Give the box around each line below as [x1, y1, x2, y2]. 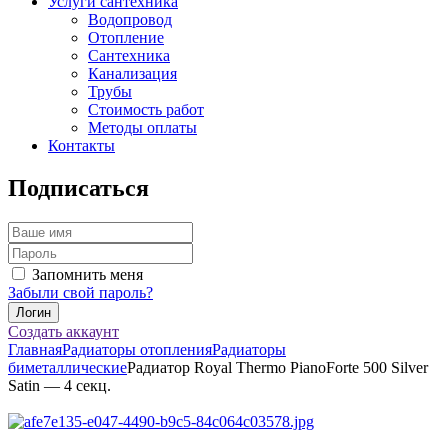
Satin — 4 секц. [8, 377, 111, 395]
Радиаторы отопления [62, 341, 212, 359]
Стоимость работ [88, 101, 204, 119]
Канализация [88, 65, 177, 83]
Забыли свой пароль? [8, 284, 153, 302]
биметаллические [8, 359, 127, 377]
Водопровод [88, 11, 172, 29]
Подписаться [8, 175, 149, 202]
